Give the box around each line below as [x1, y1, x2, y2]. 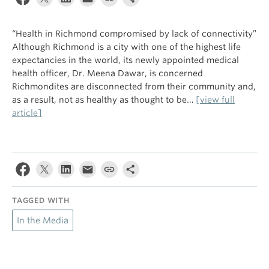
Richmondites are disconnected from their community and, [12, 82, 256, 91]
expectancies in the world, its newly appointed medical [12, 55, 239, 65]
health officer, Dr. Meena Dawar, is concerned [12, 68, 203, 78]
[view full [196, 95, 235, 104]
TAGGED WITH [12, 196, 70, 205]
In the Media [17, 216, 68, 225]
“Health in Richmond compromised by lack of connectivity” [12, 29, 256, 38]
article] [12, 108, 42, 118]
